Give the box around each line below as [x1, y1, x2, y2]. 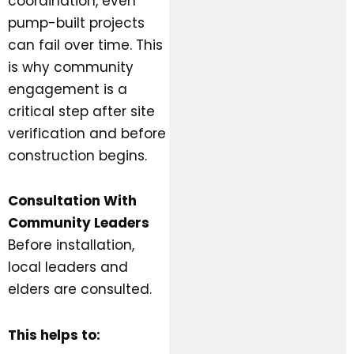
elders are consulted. [8, 280, 152, 299]
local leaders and [8, 258, 128, 277]
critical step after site [8, 101, 155, 121]
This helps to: [8, 326, 100, 345]
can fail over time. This [8, 35, 163, 55]
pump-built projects [8, 13, 145, 32]
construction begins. [8, 145, 147, 165]
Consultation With [8, 191, 137, 211]
